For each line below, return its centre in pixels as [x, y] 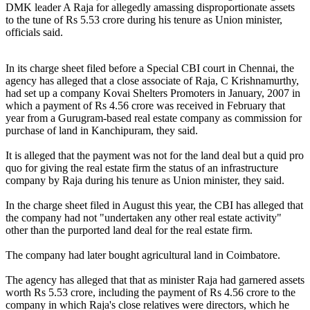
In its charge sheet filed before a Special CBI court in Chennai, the [150, 69]
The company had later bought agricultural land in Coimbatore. [143, 255]
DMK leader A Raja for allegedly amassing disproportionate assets [150, 8]
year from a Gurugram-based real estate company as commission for [154, 118]
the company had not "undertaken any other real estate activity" [144, 218]
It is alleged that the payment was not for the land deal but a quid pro [155, 156]
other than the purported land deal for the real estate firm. [129, 230]
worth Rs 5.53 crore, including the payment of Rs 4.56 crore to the [151, 293]
